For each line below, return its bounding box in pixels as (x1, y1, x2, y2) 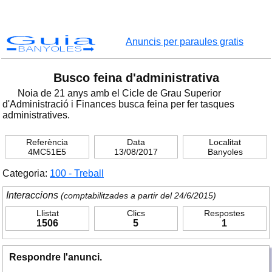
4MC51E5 (27, 147, 66, 157)
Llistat (36, 208, 59, 218)
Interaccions (6, 190, 58, 200)
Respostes (204, 208, 245, 218)
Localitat (209, 137, 242, 147)
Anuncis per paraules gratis (126, 36, 243, 47)
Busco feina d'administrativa (53, 71, 219, 84)
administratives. (2, 110, 70, 120)
